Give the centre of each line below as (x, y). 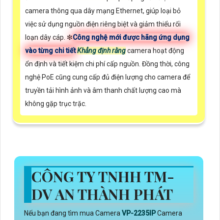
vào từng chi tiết (50, 51)
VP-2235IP (139, 213)
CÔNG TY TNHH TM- (103, 177)
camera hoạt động (155, 51)
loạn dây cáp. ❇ (49, 38)
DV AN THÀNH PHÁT (104, 194)
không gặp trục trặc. (56, 104)
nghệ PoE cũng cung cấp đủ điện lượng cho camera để (108, 77)
